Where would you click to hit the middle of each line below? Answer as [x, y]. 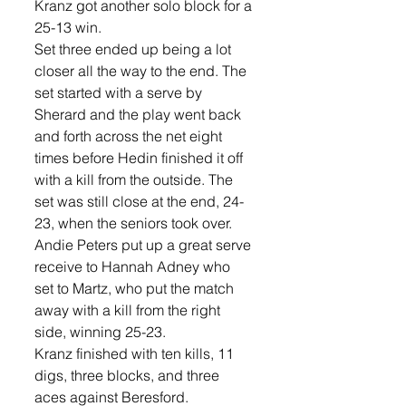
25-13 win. [68, 27]
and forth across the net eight [130, 135]
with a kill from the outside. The [135, 179]
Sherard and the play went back [140, 114]
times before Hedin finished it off [140, 157]
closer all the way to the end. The [142, 70]
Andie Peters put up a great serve [145, 244]
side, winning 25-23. [102, 331]
